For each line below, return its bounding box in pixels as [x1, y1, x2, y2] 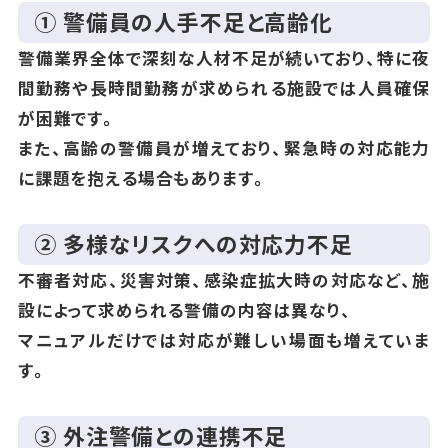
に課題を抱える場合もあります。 [17, 165, 268, 190]
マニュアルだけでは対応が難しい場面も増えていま [17, 327, 431, 352]
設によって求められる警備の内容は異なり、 [17, 297, 352, 322]
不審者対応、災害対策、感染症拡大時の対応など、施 [17, 267, 431, 292]
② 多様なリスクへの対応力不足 [34, 228, 353, 260]
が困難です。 [17, 105, 117, 130]
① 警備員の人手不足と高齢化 [34, 6, 333, 38]
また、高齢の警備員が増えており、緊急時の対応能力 [17, 135, 431, 160]
